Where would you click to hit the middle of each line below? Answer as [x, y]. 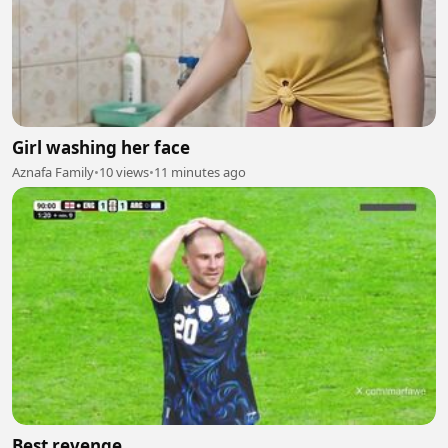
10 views [124, 171]
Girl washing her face [101, 147]
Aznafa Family [53, 171]
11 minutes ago [200, 171]
